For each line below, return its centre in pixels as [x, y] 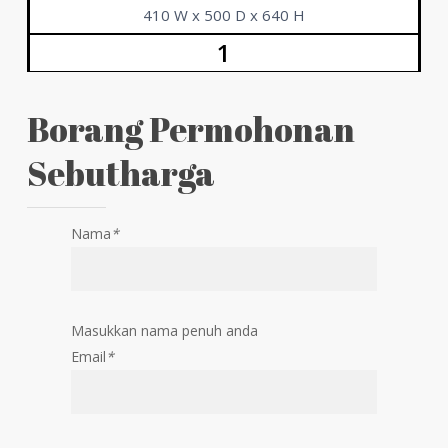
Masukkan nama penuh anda [165, 330]
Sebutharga [120, 172]
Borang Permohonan [190, 128]
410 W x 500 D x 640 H [223, 14]
